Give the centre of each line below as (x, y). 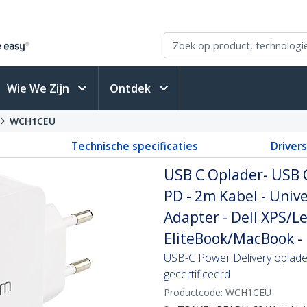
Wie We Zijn (39, 88)
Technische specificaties (134, 146)
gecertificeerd (197, 274)
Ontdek (132, 88)
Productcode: (195, 292)
